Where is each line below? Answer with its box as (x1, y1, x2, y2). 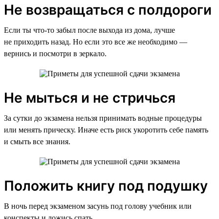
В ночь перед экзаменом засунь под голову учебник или (4, 201, 192, 210)
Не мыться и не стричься (4, 89, 175, 106)
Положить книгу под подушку (4, 177, 208, 194)
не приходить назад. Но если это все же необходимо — (4, 37, 187, 46)
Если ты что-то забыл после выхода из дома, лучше (4, 25, 175, 34)
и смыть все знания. (4, 137, 70, 146)
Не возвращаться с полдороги (4, 1, 212, 18)
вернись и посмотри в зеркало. (4, 49, 107, 58)
